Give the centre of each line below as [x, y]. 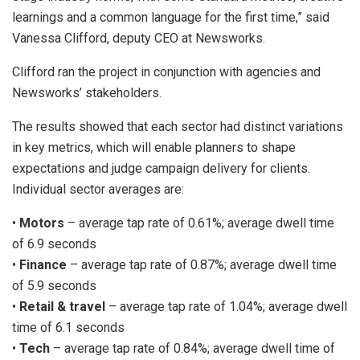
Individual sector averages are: [98, 189]
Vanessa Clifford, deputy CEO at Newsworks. [139, 38]
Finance [43, 264]
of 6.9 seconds [54, 243]
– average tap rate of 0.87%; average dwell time [202, 264]
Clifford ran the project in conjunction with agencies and [166, 72]
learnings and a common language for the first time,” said [171, 17]
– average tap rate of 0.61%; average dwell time [199, 223]
